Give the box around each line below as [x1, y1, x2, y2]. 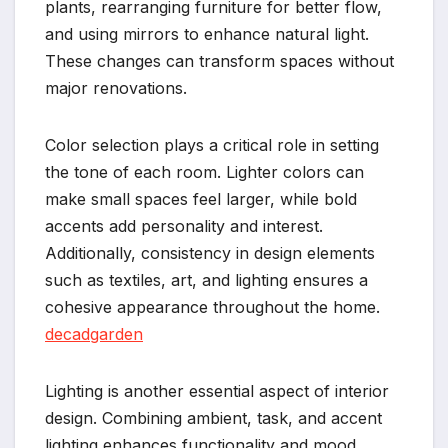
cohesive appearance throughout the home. [45, 296, 380, 317]
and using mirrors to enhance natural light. [45, 23, 369, 44]
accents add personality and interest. [45, 215, 323, 236]
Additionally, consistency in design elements [45, 242, 375, 263]
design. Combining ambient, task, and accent [45, 407, 382, 428]
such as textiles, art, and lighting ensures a [45, 269, 368, 290]
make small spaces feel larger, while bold [45, 188, 357, 209]
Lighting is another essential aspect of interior [45, 380, 389, 401]
